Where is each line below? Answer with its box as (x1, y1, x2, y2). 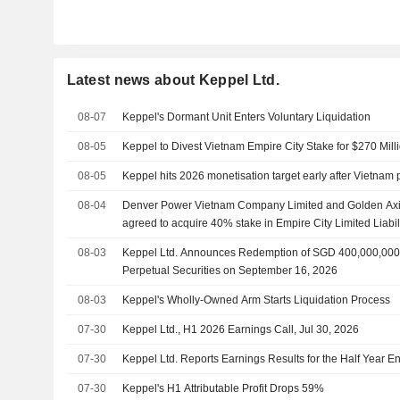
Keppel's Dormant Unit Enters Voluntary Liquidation (122, 111, 371, 123)
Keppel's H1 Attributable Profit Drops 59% (122, 382, 325, 395)
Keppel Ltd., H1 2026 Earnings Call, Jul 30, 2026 (122, 323, 360, 336)
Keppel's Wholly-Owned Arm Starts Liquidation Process (122, 294, 391, 306)
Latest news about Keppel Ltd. (66, 72, 279, 87)
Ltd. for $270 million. (122, 235, 221, 247)
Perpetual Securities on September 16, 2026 (122, 264, 338, 277)
